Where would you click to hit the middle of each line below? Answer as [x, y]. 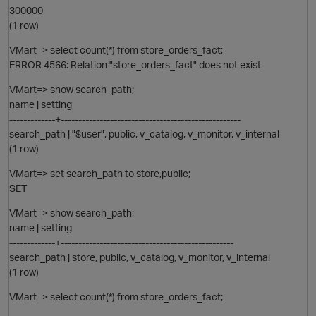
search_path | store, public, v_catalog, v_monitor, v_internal [140, 257]
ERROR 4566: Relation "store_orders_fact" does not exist [135, 64]
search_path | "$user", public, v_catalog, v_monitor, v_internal [144, 133]
